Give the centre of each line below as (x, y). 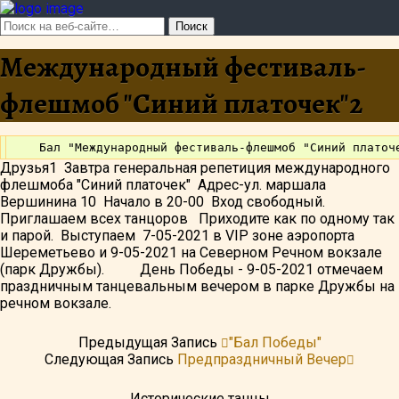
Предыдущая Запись (149, 342)
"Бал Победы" (275, 342)
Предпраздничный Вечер (262, 359)
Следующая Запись (111, 359)
